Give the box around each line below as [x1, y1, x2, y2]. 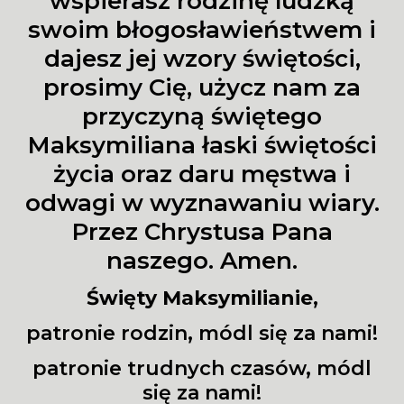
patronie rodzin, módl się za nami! [26, 321, 378, 345]
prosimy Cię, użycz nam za [43, 73, 361, 102]
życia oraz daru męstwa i [53, 160, 351, 188]
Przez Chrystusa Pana [71, 217, 333, 246]
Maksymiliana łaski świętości [27, 131, 377, 160]
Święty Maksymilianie [86, 286, 313, 310]
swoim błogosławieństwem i [28, 15, 376, 44]
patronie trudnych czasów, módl [32, 356, 372, 381]
